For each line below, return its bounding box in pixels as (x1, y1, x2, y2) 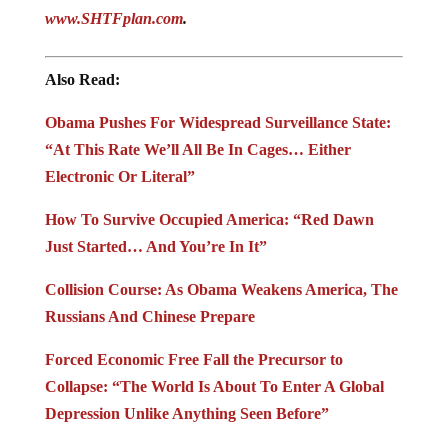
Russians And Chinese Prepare (44, 307, 255, 325)
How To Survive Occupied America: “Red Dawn (44, 210, 374, 228)
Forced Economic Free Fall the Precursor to (44, 350, 343, 368)
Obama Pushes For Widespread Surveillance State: (44, 113, 391, 131)
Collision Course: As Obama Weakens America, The (44, 280, 398, 298)
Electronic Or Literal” (44, 167, 195, 185)
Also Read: (44, 70, 120, 88)
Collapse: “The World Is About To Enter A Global (44, 377, 384, 395)
